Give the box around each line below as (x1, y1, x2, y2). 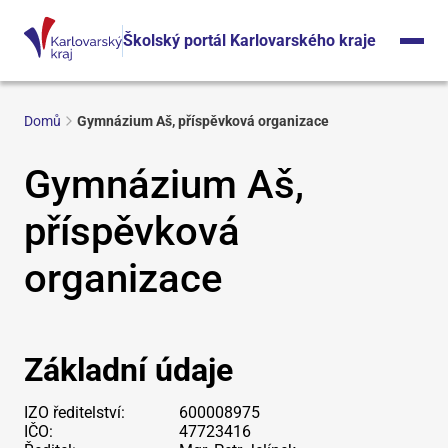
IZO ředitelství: (24, 403, 125, 422)
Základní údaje (24, 351, 233, 389)
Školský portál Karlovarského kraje (123, 30, 376, 50)
